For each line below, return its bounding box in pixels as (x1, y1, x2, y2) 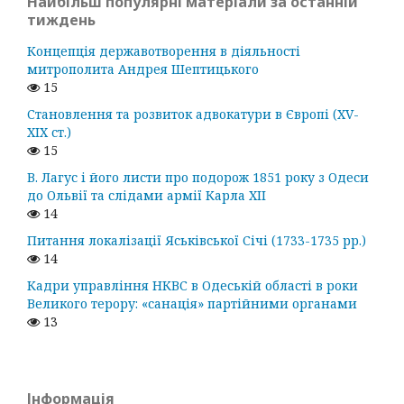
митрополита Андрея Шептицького (27, 60, 259, 78)
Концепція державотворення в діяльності (27, 41, 300, 60)
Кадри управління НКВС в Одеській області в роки (27, 276, 358, 294)
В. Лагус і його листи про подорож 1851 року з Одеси (27, 168, 369, 186)
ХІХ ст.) (27, 123, 71, 141)
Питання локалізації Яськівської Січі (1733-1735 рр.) (27, 231, 366, 249)
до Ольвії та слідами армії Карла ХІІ (27, 186, 266, 204)
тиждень (27, 9, 96, 30)
